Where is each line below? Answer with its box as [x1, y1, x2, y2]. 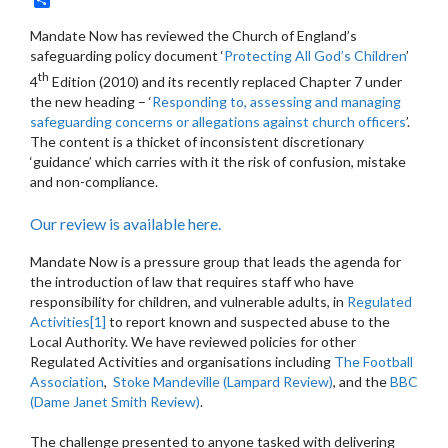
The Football [334, 352, 413, 370]
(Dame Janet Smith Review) [30, 392, 200, 410]
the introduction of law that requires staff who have [30, 272, 354, 290]
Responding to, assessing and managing [152, 92, 401, 110]
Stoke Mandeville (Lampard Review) [113, 372, 333, 390]
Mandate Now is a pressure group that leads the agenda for [30, 252, 401, 270]
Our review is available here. [30, 213, 221, 233]
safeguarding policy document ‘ [30, 47, 224, 65]
